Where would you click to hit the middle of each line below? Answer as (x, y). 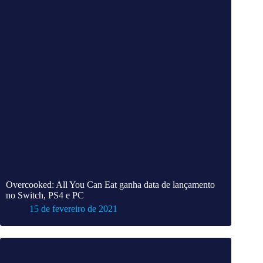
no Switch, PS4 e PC (45, 195)
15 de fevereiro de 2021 (73, 209)
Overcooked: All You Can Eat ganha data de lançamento (110, 185)
